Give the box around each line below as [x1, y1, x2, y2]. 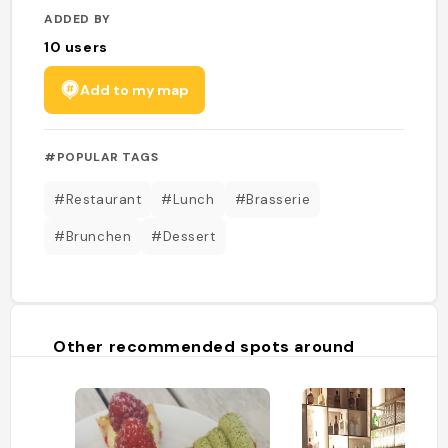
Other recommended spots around [53, 335, 355, 357]
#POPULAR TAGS [44, 148, 159, 165]
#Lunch [161, 190, 215, 208]
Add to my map [80, 80, 190, 99]
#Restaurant [54, 190, 142, 208]
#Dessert [151, 227, 216, 245]
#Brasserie [234, 190, 311, 208]
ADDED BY [44, 10, 111, 27]
